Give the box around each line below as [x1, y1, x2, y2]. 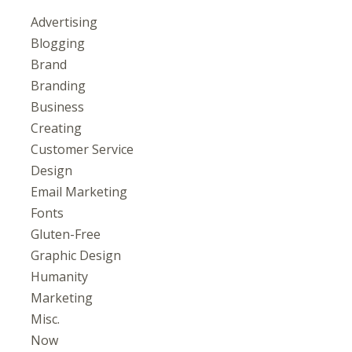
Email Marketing [30, 183, 127, 200]
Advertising [30, 13, 97, 31]
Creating [30, 119, 82, 137]
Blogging [30, 35, 85, 52]
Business [30, 98, 84, 115]
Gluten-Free [30, 225, 101, 243]
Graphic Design [30, 247, 121, 264]
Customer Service [30, 141, 134, 158]
